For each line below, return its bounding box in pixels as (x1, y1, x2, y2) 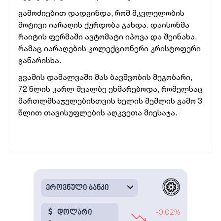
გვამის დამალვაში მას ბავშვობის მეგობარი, (18, 72, 192, 82)
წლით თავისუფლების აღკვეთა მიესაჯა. (18, 108, 177, 117)
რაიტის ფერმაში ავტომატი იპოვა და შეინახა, (18, 32, 197, 41)
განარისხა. (18, 55, 61, 65)
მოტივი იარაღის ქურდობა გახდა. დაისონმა (18, 20, 189, 30)
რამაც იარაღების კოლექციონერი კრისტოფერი (18, 43, 201, 53)
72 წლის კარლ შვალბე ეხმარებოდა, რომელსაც (18, 84, 203, 94)
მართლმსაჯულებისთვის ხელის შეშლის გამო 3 (18, 96, 202, 106)
